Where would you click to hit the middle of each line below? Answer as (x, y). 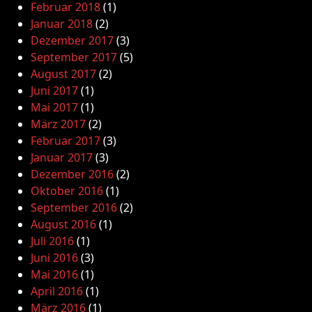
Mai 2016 (54, 274)
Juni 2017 (54, 91)
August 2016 (63, 224)
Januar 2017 (62, 157)
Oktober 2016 (67, 191)
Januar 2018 (62, 24)
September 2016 (74, 208)
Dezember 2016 (72, 174)
